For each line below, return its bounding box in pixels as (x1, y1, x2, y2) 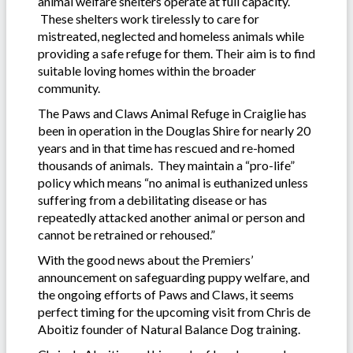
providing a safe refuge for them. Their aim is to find (38, 46, 315, 61)
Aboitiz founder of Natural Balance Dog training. (38, 321, 300, 337)
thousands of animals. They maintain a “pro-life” (38, 158, 295, 173)
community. (38, 80, 100, 96)
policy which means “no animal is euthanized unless (38, 175, 308, 191)
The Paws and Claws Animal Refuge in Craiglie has (38, 106, 307, 121)
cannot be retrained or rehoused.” (38, 227, 215, 243)
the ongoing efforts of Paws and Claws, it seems (38, 287, 294, 303)
